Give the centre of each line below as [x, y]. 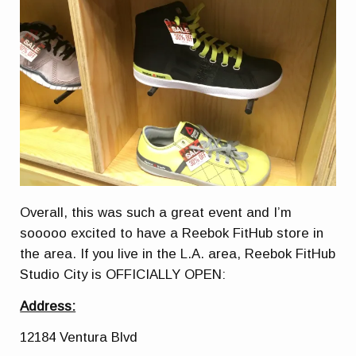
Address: [48, 306]
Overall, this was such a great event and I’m [156, 213]
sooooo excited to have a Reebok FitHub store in [172, 234]
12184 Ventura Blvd [79, 338]
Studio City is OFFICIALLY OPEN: [123, 275]
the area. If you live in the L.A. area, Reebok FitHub [178, 254]
